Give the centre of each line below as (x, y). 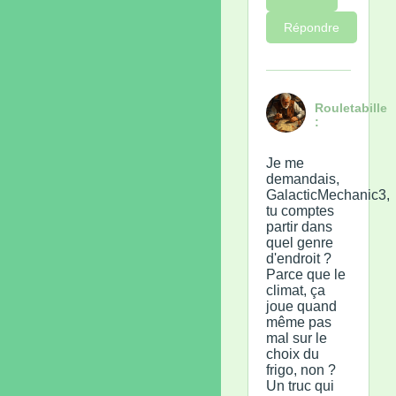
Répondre (312, 27)
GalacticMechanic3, (328, 194)
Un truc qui (300, 385)
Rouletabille (351, 107)
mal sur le (297, 338)
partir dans (299, 226)
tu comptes (300, 210)
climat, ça (296, 290)
